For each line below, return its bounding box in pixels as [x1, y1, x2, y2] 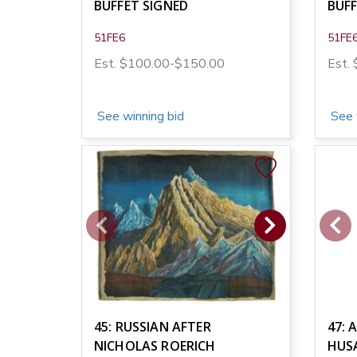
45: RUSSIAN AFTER [94, 317, 211, 335]
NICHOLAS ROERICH [94, 336, 216, 355]
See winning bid [94, 107, 184, 125]
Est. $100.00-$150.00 [94, 54, 225, 73]
